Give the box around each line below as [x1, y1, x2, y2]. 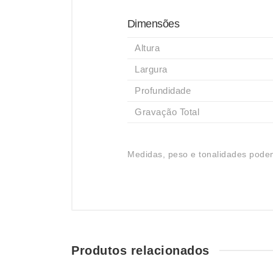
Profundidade [135, 85, 191, 96]
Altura [135, 43, 160, 53]
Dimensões [127, 18, 180, 30]
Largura [135, 64, 168, 74]
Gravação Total [135, 107, 199, 117]
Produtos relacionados [71, 243, 210, 257]
